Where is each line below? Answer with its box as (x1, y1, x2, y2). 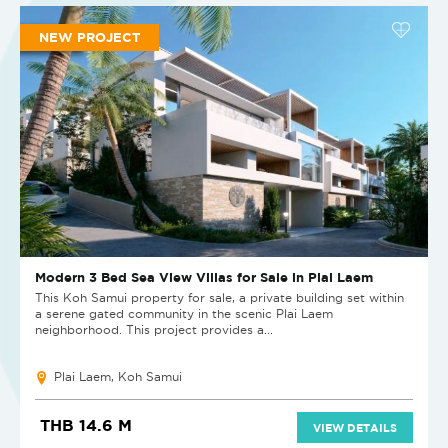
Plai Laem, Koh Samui (54, 370, 182, 384)
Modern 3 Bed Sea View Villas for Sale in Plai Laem (35, 269, 373, 286)
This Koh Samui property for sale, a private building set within (35, 291, 404, 305)
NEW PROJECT (39, 29, 140, 46)
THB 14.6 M (40, 416, 132, 435)
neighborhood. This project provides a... (35, 323, 273, 337)
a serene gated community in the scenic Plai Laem (35, 307, 333, 321)
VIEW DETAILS (313, 421, 397, 435)
